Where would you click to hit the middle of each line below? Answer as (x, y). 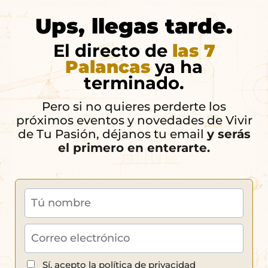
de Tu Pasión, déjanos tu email (112, 134)
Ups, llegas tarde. (134, 26)
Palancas (108, 67)
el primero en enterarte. (134, 148)
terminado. (134, 83)
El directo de (112, 51)
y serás (229, 134)
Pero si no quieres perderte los (134, 106)
